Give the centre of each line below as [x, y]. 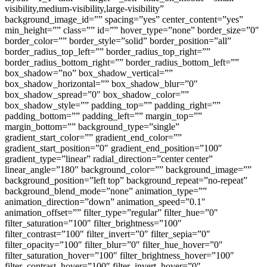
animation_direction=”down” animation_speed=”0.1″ [105, 202]
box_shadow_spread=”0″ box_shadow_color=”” [97, 94]
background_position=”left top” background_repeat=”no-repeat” [126, 180]
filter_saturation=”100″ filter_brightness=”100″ [93, 223]
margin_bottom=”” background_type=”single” [92, 127]
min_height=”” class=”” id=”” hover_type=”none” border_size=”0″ [132, 30]
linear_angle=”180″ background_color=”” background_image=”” [128, 170]
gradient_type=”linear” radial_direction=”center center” [109, 159]
